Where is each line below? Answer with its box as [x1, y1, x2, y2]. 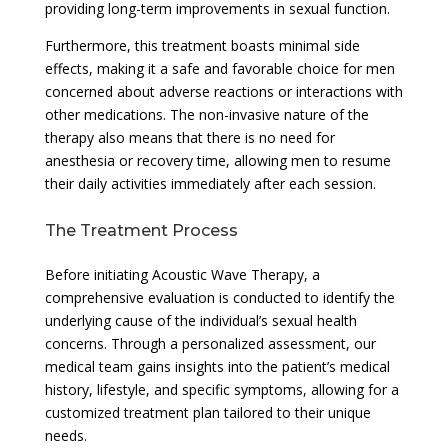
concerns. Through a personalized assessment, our [44, 333, 376, 353]
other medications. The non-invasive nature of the [44, 104, 369, 124]
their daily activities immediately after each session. [44, 173, 376, 193]
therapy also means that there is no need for [44, 127, 335, 147]
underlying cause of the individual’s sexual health [44, 310, 357, 330]
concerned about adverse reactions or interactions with [44, 81, 403, 101]
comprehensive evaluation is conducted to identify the [44, 287, 395, 307]
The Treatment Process [44, 220, 238, 240]
